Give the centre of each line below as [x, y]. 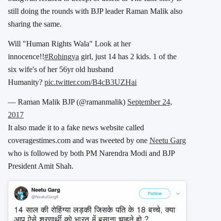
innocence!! [26, 56]
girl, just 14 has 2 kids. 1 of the [128, 56]
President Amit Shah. [41, 166]
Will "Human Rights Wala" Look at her [69, 43]
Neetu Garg [168, 140]
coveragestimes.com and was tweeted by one [79, 140]
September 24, [150, 102]
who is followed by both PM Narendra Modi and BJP [91, 153]
